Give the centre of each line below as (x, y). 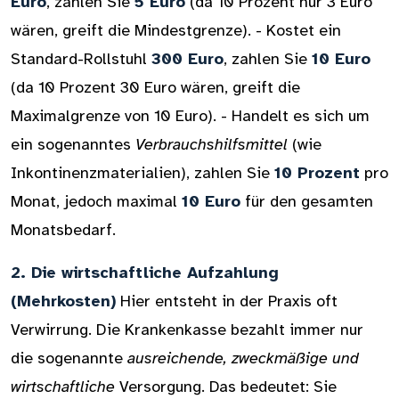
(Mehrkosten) (63, 301)
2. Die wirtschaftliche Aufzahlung (145, 273)
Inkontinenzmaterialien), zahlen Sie (142, 173)
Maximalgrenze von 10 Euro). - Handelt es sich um (190, 116)
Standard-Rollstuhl (81, 59)
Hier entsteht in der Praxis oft (227, 301)
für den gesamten (307, 201)
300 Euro (187, 59)
